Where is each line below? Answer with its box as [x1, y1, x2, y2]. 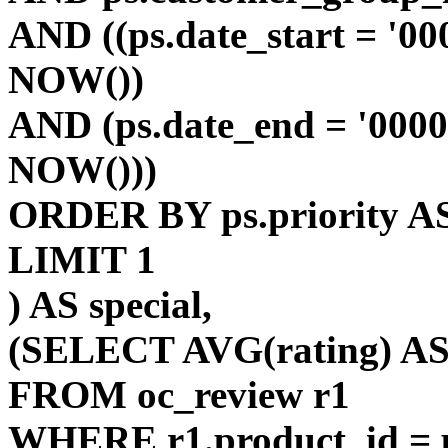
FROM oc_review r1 [8, 373, 350, 416]
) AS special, [8, 283, 212, 326]
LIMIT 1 [8, 238, 156, 281]
